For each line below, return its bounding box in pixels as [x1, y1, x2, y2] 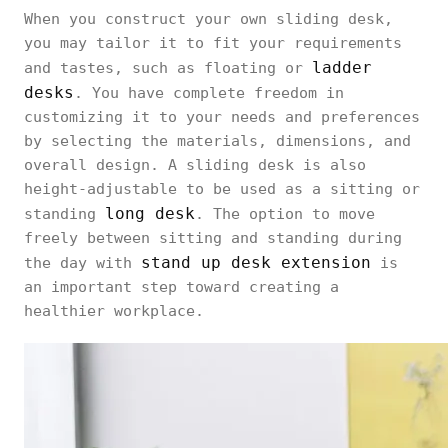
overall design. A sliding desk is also [24, 156, 366, 174]
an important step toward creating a [24, 278, 339, 296]
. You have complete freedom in [74, 84, 344, 102]
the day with [24, 254, 141, 272]
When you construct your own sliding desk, [24, 10, 393, 28]
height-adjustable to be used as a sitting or [24, 180, 420, 198]
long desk [105, 204, 195, 223]
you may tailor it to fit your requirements [24, 34, 402, 52]
